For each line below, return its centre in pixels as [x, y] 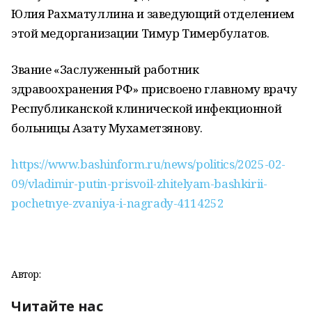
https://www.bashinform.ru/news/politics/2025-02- [148, 164]
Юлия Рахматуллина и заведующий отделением [153, 14]
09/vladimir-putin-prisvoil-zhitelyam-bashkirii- [139, 184]
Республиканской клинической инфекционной [147, 108]
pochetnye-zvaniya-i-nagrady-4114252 [118, 203]
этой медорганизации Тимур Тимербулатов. [144, 33]
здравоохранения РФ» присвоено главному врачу [154, 89]
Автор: [26, 274]
